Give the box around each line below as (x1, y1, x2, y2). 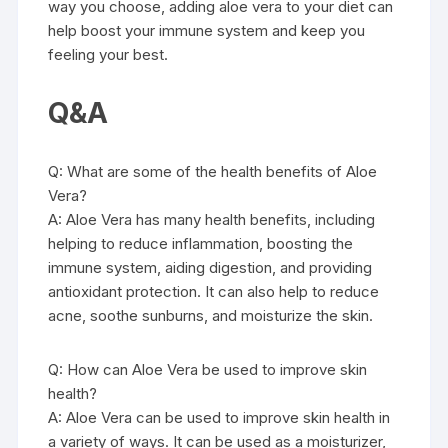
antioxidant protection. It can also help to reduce (48, 282, 380, 301)
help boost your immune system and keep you (48, 21, 366, 40)
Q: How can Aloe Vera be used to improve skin (48, 360, 368, 379)
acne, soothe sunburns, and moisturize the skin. (48, 306, 374, 325)
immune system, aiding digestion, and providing (48, 258, 373, 277)
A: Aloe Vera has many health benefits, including (48, 210, 376, 229)
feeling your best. (48, 45, 169, 64)
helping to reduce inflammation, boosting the (48, 234, 354, 253)
